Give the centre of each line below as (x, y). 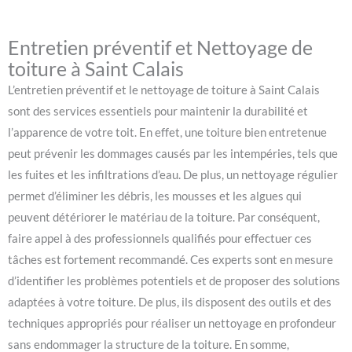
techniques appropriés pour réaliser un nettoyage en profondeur (172, 324)
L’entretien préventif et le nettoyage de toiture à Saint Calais (164, 90)
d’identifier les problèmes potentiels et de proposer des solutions (174, 281)
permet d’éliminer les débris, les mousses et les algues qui (155, 196)
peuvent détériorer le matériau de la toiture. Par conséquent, (164, 218)
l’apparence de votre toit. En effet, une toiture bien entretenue (167, 133)
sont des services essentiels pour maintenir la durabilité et (158, 112)
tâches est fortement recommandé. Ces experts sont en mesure (170, 260)
